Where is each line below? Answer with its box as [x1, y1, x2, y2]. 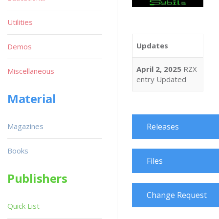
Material [7, 90, 56, 107]
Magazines [7, 121, 44, 131]
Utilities [7, 17, 33, 27]
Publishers [7, 170, 67, 186]
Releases [147, 121, 179, 132]
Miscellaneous [7, 66, 54, 76]
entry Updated [136, 74, 186, 84]
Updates [136, 40, 168, 50]
